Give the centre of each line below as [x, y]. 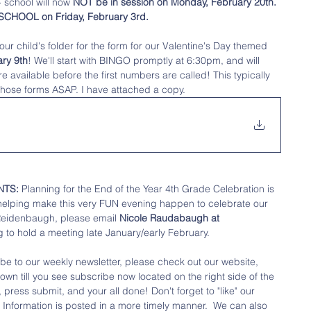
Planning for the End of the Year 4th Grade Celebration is [148, 189]
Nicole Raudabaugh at [169, 218]
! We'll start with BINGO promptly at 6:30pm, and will [145, 60]
